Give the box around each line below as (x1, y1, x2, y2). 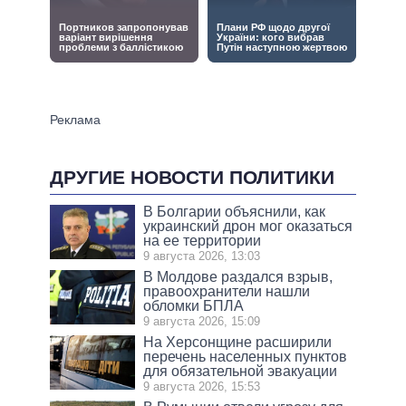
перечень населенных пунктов (143, 348, 348, 364)
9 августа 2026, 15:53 (143, 379, 261, 393)
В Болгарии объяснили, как (143, 203, 326, 219)
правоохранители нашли (143, 283, 311, 299)
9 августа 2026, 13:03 (143, 248, 261, 263)
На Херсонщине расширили (143, 333, 333, 350)
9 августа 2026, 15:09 (143, 314, 261, 328)
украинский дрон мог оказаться (143, 217, 353, 234)
